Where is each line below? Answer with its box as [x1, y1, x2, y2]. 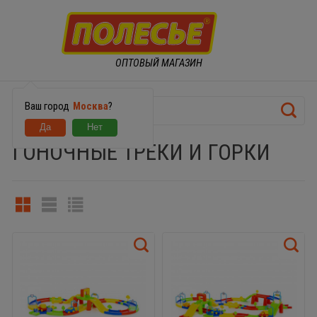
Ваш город [24, 99, 71, 113]
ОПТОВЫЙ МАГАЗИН [115, 56, 202, 69]
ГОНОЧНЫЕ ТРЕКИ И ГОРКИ [11, 139, 270, 166]
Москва [72, 99, 108, 113]
